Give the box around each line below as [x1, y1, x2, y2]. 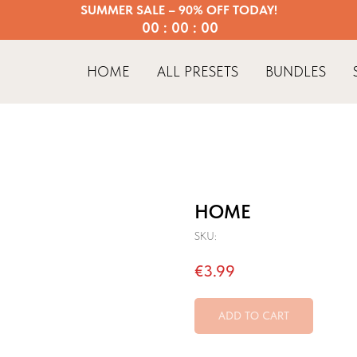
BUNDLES [265, 63, 326, 80]
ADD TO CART [218, 309, 289, 323]
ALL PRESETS [157, 63, 238, 80]
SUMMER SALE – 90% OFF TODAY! [80, 2, 277, 18]
